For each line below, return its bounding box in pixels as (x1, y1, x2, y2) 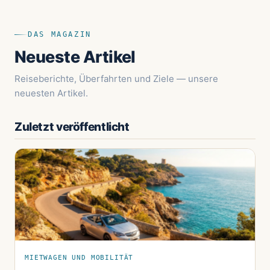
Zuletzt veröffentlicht (14, 119, 130, 134)
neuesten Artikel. (14, 87, 88, 99)
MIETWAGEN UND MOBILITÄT (25, 253, 134, 261)
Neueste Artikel (14, 46, 136, 67)
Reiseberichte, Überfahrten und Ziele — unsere (14, 72, 218, 84)
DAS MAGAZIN (28, 30, 92, 39)
